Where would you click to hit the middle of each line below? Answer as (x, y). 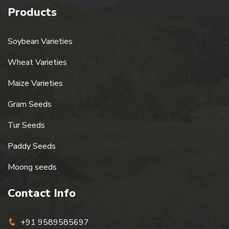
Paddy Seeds (32, 146)
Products (32, 12)
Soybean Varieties (40, 41)
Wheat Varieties (37, 62)
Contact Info (42, 193)
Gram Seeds (30, 104)
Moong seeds (32, 167)
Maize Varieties (35, 83)
